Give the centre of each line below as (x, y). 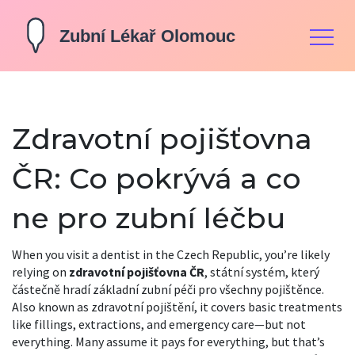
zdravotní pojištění (143, 307)
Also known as (52, 307)
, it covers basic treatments (268, 307)
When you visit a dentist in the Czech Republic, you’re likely (171, 254)
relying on (40, 272)
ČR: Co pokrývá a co (157, 178)
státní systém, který (265, 272)
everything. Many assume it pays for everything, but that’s (168, 342)
